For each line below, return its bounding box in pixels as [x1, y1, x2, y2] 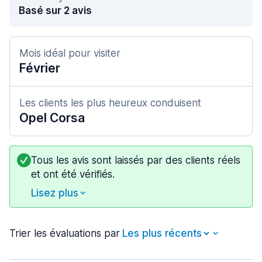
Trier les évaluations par [9, 227, 120, 239]
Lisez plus [31, 187, 78, 199]
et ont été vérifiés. [31, 168, 115, 180]
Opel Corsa [19, 111, 85, 125]
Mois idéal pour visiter [19, 47, 120, 59]
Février [19, 61, 60, 75]
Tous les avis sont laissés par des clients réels [31, 154, 240, 166]
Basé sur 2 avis [19, 5, 92, 16]
